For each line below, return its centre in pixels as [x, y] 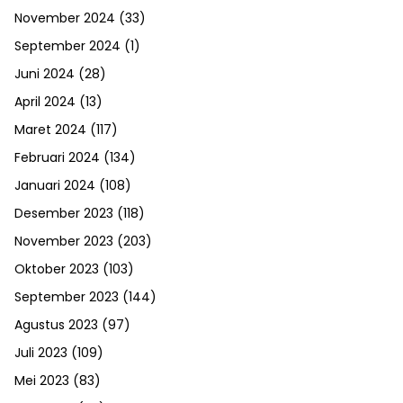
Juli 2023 [41, 353]
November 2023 [64, 242]
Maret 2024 [50, 130]
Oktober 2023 [57, 269]
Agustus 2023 [56, 325]
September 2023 [67, 297]
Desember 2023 [64, 214]
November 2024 [65, 18]
